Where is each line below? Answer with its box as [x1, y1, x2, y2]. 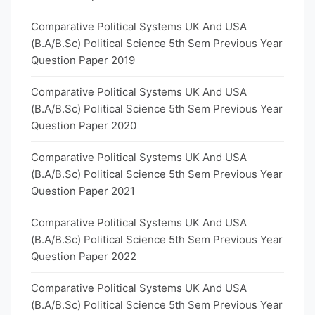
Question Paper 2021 [31, 184, 135, 198]
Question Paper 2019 [31, 53, 135, 67]
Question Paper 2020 [31, 119, 136, 132]
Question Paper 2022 [31, 250, 136, 263]
